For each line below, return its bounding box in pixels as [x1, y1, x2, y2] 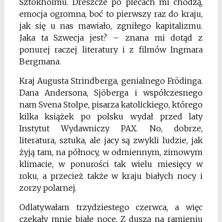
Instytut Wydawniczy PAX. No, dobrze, [19, 123, 203, 134]
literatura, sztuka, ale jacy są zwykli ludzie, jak [19, 135, 203, 146]
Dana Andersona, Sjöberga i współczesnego [19, 88, 203, 98]
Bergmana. [19, 56, 61, 67]
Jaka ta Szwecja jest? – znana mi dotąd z [19, 33, 203, 43]
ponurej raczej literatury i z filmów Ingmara [19, 45, 203, 55]
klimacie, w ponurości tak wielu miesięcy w [19, 159, 203, 169]
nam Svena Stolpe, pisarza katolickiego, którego [19, 100, 203, 110]
